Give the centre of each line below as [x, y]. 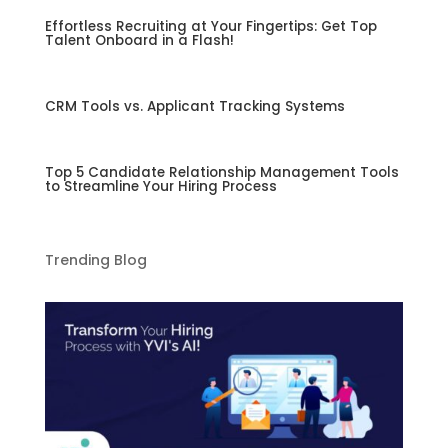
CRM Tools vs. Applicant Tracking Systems [194, 107]
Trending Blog [95, 260]
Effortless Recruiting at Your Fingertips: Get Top [210, 27]
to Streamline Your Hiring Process [160, 187]
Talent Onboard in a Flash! [139, 41]
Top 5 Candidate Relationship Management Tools [221, 173]
